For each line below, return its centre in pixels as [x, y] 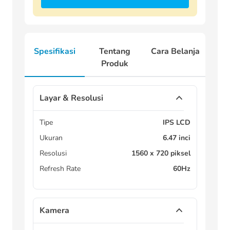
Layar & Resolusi [71, 98]
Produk [115, 64]
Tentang [115, 51]
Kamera [54, 210]
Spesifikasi [55, 51]
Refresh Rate [60, 169]
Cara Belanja [175, 51]
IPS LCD [177, 122]
